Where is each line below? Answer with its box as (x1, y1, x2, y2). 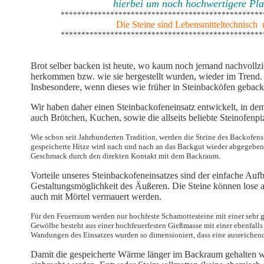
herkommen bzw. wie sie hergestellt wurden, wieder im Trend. (31, 71, 262, 81)
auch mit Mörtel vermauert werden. (31, 192, 161, 202)
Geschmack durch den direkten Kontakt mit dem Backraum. (31, 151, 220, 160)
